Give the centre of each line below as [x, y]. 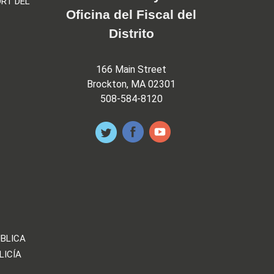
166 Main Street [131, 69]
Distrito [131, 34]
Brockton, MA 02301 [131, 84]
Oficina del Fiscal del [131, 15]
